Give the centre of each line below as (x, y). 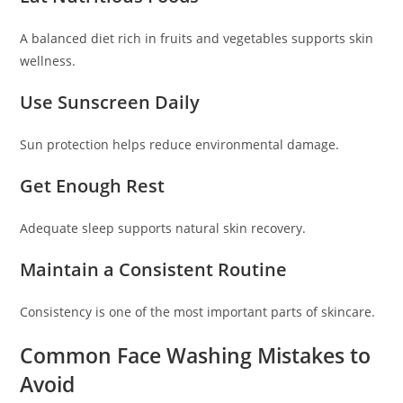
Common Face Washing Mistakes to (196, 356)
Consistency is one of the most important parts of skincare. (198, 312)
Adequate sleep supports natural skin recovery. (163, 228)
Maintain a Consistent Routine (154, 270)
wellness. (48, 61)
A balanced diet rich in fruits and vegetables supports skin (197, 39)
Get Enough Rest (93, 186)
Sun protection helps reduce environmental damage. (180, 145)
